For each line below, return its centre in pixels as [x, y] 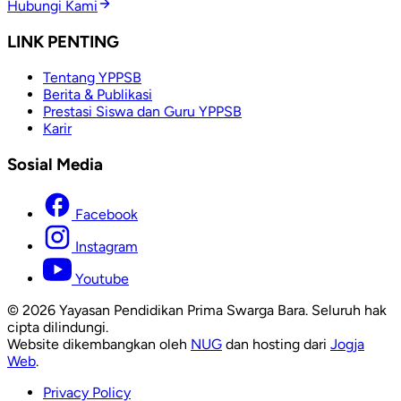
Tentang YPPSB [92, 77]
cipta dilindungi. [58, 328]
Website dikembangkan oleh [99, 345]
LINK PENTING [63, 42]
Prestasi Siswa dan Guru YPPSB [142, 111]
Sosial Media [55, 164]
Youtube [102, 279]
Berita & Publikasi [98, 94]
